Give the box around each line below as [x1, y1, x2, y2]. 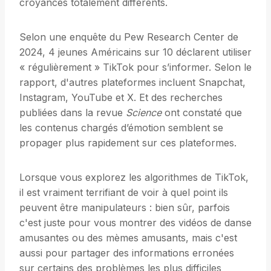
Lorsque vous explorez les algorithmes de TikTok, [19, 171, 249, 184]
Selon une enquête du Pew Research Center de [19, 31, 238, 44]
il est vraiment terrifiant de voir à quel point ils [19, 186, 228, 199]
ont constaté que [162, 106, 242, 119]
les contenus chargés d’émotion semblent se [19, 122, 223, 134]
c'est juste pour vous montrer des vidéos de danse [19, 217, 252, 229]
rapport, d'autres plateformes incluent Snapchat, [19, 76, 246, 89]
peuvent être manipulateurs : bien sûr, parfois [19, 201, 230, 214]
